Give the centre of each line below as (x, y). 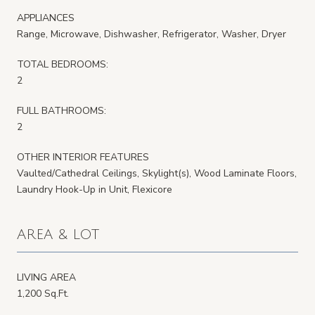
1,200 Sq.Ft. (43, 293)
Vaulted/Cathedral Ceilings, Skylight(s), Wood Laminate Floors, (157, 173)
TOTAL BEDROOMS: (63, 64)
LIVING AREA (46, 277)
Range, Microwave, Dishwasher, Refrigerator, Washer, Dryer (152, 34)
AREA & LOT (58, 234)
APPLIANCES (46, 18)
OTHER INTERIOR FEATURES (83, 157)
